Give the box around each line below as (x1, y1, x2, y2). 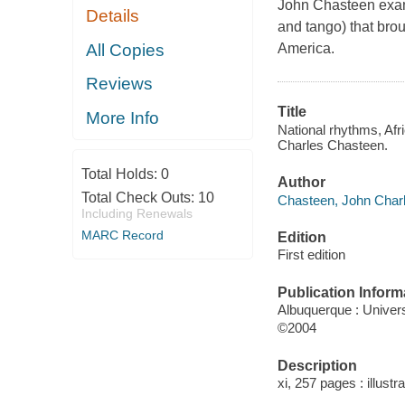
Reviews (86, 74, 154, 94)
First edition (277, 247, 345, 263)
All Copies (86, 40, 165, 60)
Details (86, 6, 140, 26)
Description (277, 357, 357, 373)
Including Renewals (80, 206, 193, 221)
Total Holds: (80, 166, 161, 183)
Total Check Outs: (80, 190, 198, 206)
